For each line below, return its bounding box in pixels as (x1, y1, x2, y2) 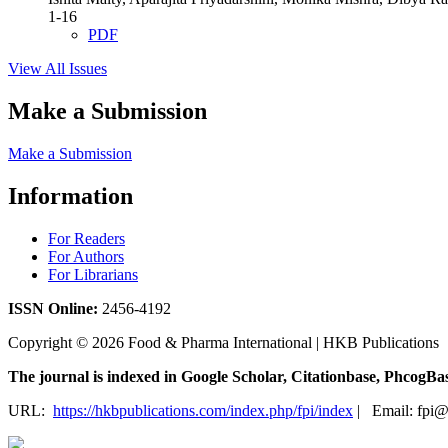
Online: (48, 299, 98, 317)
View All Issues (8, 60, 107, 78)
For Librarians (48, 265, 138, 283)
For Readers (48, 229, 125, 247)
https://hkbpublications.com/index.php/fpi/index (53, 401, 353, 419)
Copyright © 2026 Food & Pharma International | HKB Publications (8, 333, 439, 351)
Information (8, 182, 133, 209)
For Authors (48, 247, 124, 265)
